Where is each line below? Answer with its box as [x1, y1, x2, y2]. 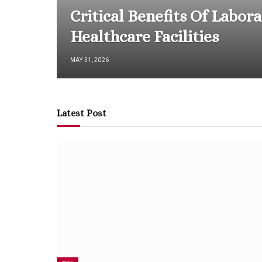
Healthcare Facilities [70, 27, 219, 47]
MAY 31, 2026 [70, 57, 109, 64]
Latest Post [57, 108, 106, 119]
